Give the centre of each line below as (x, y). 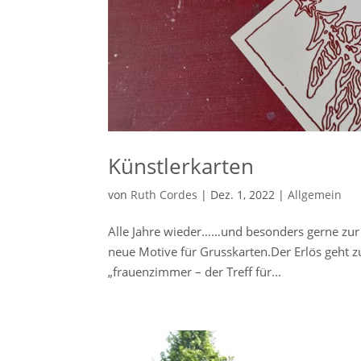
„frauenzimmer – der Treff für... (195, 272)
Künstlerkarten (181, 166)
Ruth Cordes (164, 195)
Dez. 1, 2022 (243, 195)
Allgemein (315, 195)
